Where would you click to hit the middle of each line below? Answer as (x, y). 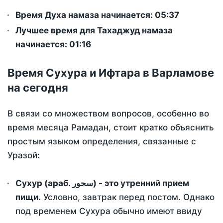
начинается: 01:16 (53, 45)
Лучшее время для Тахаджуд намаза (94, 31)
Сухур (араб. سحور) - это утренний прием (44, 183)
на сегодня (38, 88)
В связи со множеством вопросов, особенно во (108, 114)
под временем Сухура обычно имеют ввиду (109, 211)
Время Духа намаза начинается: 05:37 (97, 15)
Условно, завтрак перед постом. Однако (128, 197)
